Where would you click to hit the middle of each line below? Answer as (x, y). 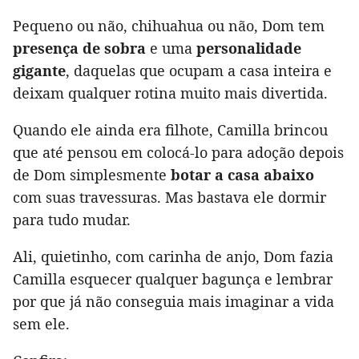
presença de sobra (79, 48)
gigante (39, 70)
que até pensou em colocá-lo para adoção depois (178, 152)
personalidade (249, 48)
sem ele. (41, 323)
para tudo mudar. (72, 219)
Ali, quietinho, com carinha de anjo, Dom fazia (173, 256)
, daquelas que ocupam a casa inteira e (199, 70)
